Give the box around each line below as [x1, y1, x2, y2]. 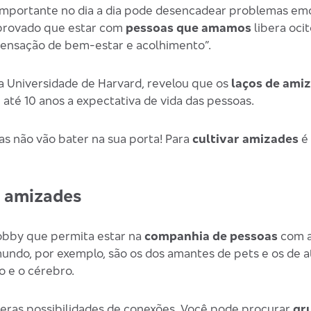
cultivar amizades [192, 131, 299, 146]
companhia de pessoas [144, 228, 278, 244]
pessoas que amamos [125, 20, 251, 35]
